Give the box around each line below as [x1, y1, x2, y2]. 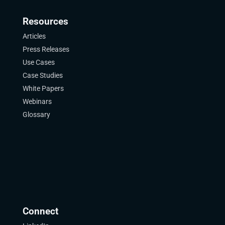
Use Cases [22, 58, 55, 66]
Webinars [22, 97, 52, 105]
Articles [22, 32, 46, 40]
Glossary [22, 110, 50, 119]
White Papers [22, 84, 64, 92]
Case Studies [22, 71, 63, 79]
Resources [22, 16, 68, 27]
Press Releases [22, 45, 69, 53]
